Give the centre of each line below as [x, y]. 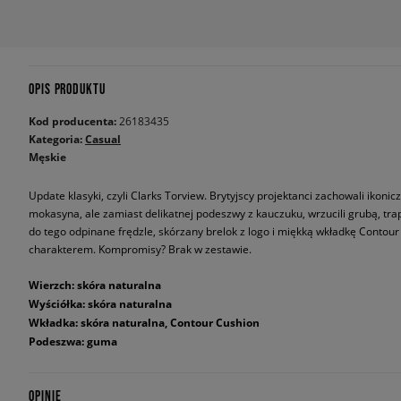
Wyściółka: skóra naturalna [100, 304]
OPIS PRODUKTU [67, 89]
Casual [103, 139]
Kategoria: [57, 139]
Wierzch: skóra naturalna [95, 285]
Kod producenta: [74, 121]
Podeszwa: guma [73, 341]
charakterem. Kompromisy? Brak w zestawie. [140, 249]
